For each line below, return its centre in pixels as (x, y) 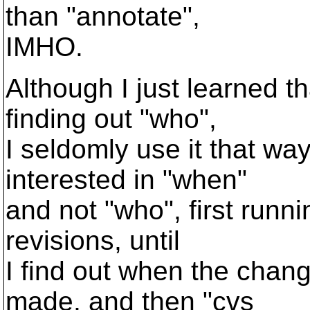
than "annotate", (103, 16)
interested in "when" (126, 180)
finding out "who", (111, 119)
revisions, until (93, 240)
